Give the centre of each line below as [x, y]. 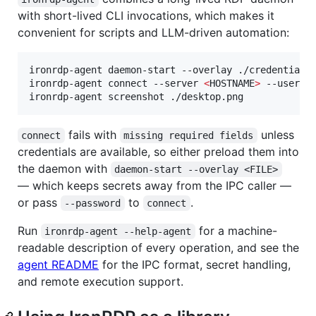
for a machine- [236, 231]
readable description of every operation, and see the [158, 248]
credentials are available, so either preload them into [158, 152]
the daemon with [64, 169]
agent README [58, 265]
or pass [39, 203]
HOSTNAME [232, 84]
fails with [92, 135]
